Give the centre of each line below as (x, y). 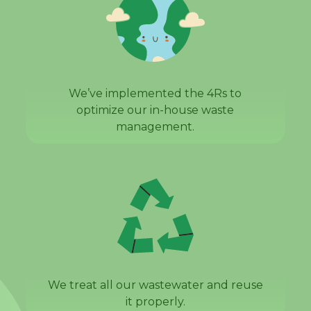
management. (155, 126)
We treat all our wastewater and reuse (155, 285)
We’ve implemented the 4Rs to (155, 93)
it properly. (155, 301)
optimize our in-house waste (155, 110)
